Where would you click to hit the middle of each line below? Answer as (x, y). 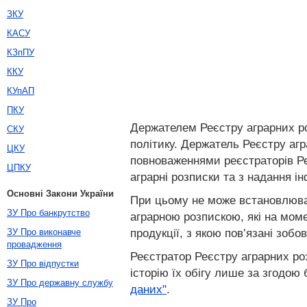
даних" (148, 289)
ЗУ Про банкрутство (48, 213)
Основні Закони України (60, 194)
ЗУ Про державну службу (60, 283)
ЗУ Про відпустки (43, 263)
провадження (34, 244)
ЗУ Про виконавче (44, 232)
